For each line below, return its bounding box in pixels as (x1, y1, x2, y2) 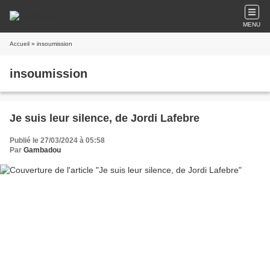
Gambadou (24, 146, 61, 154)
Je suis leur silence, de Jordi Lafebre (10, 112, 199, 124)
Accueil (10, 40, 30, 47)
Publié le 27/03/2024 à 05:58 (10, 136, 105, 145)
